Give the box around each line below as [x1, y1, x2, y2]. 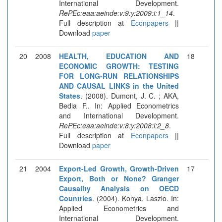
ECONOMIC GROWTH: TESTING [59, 60, 179, 71]
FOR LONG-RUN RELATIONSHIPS [59, 70, 179, 81]
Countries [59, 193, 92, 203]
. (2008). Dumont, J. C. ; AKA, [80, 90, 179, 101]
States [59, 90, 80, 101]
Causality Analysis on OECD [59, 183, 179, 193]
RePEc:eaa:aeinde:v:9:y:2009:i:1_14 [59, 7, 173, 18]
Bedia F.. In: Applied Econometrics [59, 100, 179, 111]
